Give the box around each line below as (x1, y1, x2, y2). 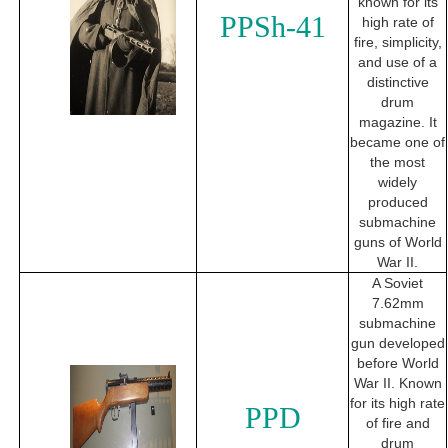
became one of (350, 134, 445, 151)
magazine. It (358, 114, 437, 131)
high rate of (361, 14, 434, 31)
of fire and (365, 415, 430, 432)
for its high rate (350, 395, 445, 412)
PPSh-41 (219, 10, 326, 44)
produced (367, 194, 428, 211)
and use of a (358, 54, 437, 71)
